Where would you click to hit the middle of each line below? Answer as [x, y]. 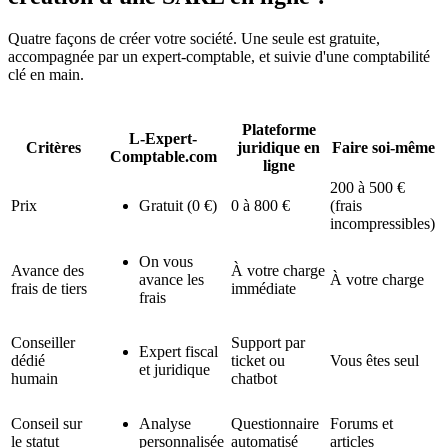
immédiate [263, 289]
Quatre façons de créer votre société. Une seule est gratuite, [194, 39]
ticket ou [258, 361]
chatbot [254, 379]
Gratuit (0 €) [178, 206]
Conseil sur [46, 424]
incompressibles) [382, 224]
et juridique [174, 370]
